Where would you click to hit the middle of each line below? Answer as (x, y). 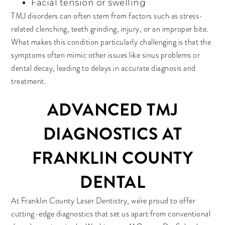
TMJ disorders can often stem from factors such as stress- (107, 16)
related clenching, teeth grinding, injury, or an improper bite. (110, 29)
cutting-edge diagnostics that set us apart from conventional (111, 214)
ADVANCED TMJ (113, 110)
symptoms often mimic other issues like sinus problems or (106, 55)
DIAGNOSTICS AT (113, 134)
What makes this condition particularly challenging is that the (111, 42)
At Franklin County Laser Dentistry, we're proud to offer (103, 201)
